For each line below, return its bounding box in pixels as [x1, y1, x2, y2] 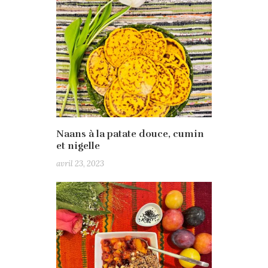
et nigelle [56, 140, 100, 153]
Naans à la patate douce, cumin [56, 128, 204, 141]
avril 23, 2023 [56, 159, 104, 169]
